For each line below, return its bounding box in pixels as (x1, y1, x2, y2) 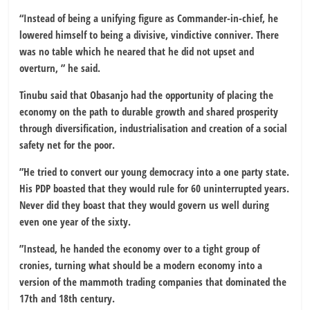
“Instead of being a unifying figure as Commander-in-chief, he (19, 10, 279, 25)
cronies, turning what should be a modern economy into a (19, 257, 263, 272)
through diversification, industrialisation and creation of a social (19, 120, 288, 135)
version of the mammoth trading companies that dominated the (19, 274, 287, 289)
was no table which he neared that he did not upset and (19, 44, 255, 58)
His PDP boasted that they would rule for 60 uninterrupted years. (19, 181, 290, 195)
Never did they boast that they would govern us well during (19, 197, 270, 212)
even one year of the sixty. (19, 214, 131, 228)
